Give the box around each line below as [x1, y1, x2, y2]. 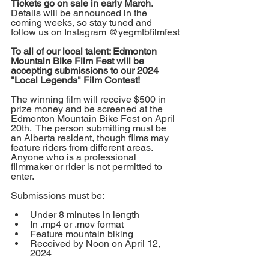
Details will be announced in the [11, 7, 150, 19]
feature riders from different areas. [11, 142, 157, 154]
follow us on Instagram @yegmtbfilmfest [11, 26, 180, 38]
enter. [11, 171, 34, 183]
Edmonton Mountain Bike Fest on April [11, 113, 177, 125]
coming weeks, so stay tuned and [11, 17, 154, 29]
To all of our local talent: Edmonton [11, 46, 159, 58]
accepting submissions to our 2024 [11, 65, 161, 77]
